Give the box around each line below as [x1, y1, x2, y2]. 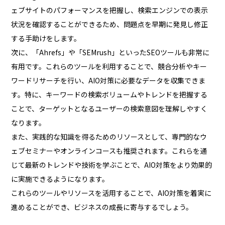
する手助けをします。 [11, 33, 81, 44]
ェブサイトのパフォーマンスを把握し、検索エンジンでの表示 [11, 5, 208, 16]
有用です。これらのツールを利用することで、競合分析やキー [11, 61, 207, 72]
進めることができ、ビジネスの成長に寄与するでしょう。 [11, 202, 193, 212]
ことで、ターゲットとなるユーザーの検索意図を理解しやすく [11, 103, 208, 114]
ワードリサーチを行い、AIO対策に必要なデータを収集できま [11, 75, 206, 86]
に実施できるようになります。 [11, 174, 109, 184]
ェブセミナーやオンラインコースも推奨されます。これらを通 [11, 146, 207, 156]
